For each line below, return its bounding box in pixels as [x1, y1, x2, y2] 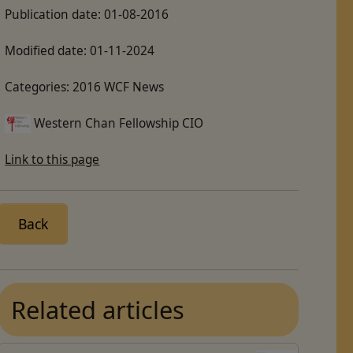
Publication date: [5, 6, 105, 23]
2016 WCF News [72, 78, 165, 95]
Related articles [11, 292, 185, 326]
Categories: [5, 78, 73, 95]
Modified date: [5, 42, 91, 59]
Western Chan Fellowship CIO [34, 114, 204, 132]
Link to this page [5, 150, 100, 168]
